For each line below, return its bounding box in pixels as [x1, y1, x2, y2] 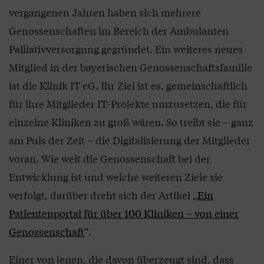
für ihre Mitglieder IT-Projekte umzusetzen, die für [9, 95, 247, 111]
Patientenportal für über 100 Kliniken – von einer [9, 205, 239, 220]
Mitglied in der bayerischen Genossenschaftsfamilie [9, 59, 252, 74]
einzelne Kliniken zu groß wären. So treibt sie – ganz [9, 114, 253, 129]
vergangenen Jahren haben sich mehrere [9, 4, 201, 19]
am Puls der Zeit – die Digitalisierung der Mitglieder [9, 132, 250, 147]
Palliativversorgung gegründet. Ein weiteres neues [9, 41, 243, 56]
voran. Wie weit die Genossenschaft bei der [9, 150, 210, 166]
